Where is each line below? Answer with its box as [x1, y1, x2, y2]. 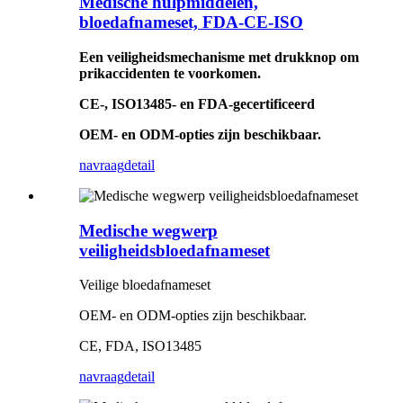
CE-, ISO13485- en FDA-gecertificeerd [79, 95, 315, 112]
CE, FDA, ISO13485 [79, 338, 201, 354]
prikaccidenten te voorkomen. [79, 65, 261, 81]
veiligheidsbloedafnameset [79, 240, 270, 260]
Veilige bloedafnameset [79, 277, 210, 293]
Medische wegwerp [79, 220, 218, 240]
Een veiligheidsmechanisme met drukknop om [79, 49, 359, 65]
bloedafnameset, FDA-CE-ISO [79, 13, 303, 32]
